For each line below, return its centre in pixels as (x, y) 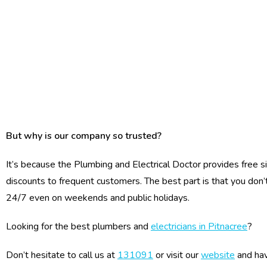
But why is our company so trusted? (84, 136)
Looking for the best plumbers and (78, 226)
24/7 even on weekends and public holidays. (98, 198)
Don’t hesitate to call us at (62, 255)
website (218, 255)
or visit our (177, 255)
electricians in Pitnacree (199, 226)
